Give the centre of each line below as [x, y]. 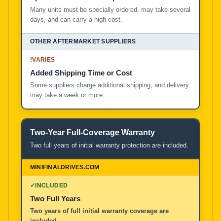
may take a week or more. [67, 95]
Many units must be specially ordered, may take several [110, 9]
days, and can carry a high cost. [76, 19]
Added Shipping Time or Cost [81, 73]
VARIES [44, 59]
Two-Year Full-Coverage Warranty [92, 132]
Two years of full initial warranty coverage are [99, 211]
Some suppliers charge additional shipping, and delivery [110, 85]
